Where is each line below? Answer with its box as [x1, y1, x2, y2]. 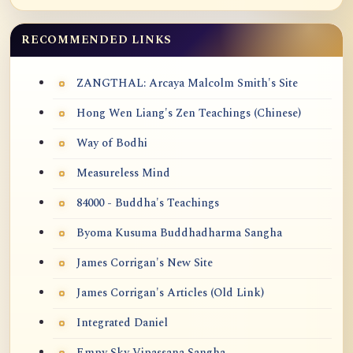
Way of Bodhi [76, 134, 147, 152]
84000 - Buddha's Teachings [76, 194, 219, 212]
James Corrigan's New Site [76, 254, 213, 272]
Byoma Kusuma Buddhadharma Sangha [76, 224, 282, 242]
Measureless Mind [76, 164, 170, 182]
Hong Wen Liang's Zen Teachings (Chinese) [76, 104, 301, 122]
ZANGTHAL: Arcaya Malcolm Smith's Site [76, 74, 298, 92]
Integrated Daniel [76, 314, 168, 332]
